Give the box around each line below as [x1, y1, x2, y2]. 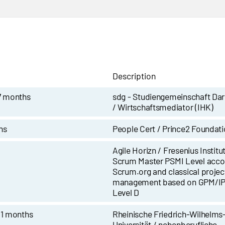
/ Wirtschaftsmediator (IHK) [113, 101, 213, 113]
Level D [113, 187, 140, 198]
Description [113, 70, 156, 81]
